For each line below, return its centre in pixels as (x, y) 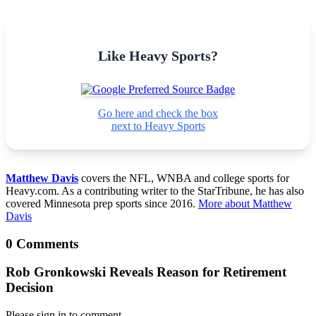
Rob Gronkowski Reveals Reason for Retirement (146, 272)
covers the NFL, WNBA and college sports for (184, 178)
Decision (30, 288)
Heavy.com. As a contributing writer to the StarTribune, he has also (155, 190)
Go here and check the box (158, 113)
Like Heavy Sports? (158, 55)
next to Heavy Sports (158, 126)
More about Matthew (245, 203)
